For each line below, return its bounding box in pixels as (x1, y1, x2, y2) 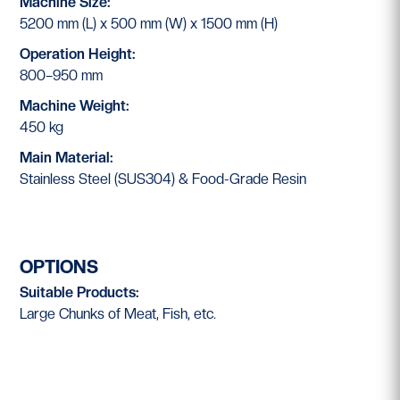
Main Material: (20, 149, 114, 167)
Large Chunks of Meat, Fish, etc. (20, 305, 217, 323)
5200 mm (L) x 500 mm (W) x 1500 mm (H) (20, 15, 279, 33)
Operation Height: (20, 46, 137, 63)
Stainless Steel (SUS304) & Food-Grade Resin (20, 171, 307, 188)
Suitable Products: (20, 284, 140, 302)
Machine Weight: (20, 97, 130, 115)
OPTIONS (20, 256, 99, 279)
